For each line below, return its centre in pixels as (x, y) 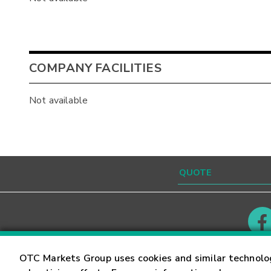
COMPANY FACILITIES (95, 68)
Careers (240, 258)
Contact (48, 258)
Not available (58, 101)
